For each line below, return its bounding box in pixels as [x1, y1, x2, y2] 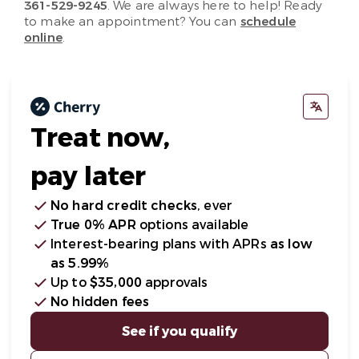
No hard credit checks [50, 197, 198, 214]
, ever [197, 197, 233, 214]
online [24, 30, 63, 46]
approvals [145, 274, 208, 291]
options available [135, 216, 249, 233]
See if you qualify [122, 323, 237, 340]
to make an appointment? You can [24, 14, 240, 30]
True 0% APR [50, 216, 136, 233]
